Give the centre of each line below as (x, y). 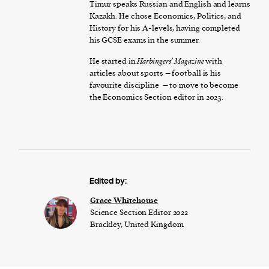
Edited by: (108, 181)
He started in (113, 61)
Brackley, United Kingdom (137, 224)
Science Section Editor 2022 (139, 212)
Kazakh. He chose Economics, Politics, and (165, 16)
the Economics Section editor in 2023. (156, 97)
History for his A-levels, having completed (165, 28)
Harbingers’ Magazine (171, 61)
